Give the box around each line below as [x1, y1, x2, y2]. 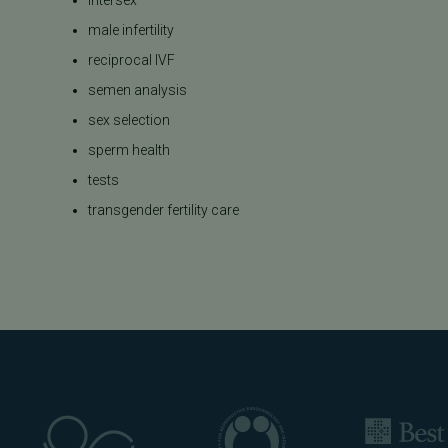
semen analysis [88, 81, 188, 98]
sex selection [88, 111, 171, 128]
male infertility [88, 21, 175, 38]
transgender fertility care [88, 201, 240, 218]
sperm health [88, 141, 171, 158]
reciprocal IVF [88, 51, 176, 68]
